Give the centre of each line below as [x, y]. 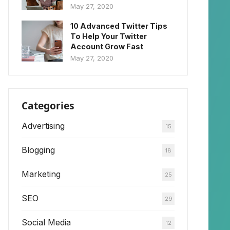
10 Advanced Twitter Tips [119, 26]
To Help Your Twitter [109, 36]
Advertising [43, 126]
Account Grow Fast [107, 46]
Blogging [38, 150]
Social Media [46, 222]
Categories [48, 105]
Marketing [41, 174]
